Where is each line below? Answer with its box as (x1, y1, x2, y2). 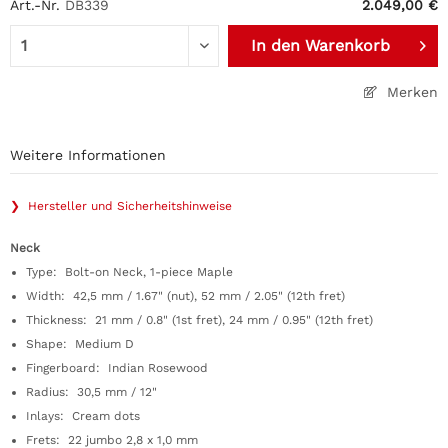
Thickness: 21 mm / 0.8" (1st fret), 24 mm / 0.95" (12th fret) (26, 313, 373, 327)
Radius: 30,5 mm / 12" (26, 385, 157, 399)
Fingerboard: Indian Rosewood (26, 361, 208, 375)
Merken (387, 84, 438, 100)
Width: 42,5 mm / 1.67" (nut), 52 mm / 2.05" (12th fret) (26, 289, 345, 303)
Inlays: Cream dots (26, 409, 140, 423)
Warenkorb (305, 36, 391, 55)
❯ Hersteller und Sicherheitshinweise (10, 199, 232, 213)
